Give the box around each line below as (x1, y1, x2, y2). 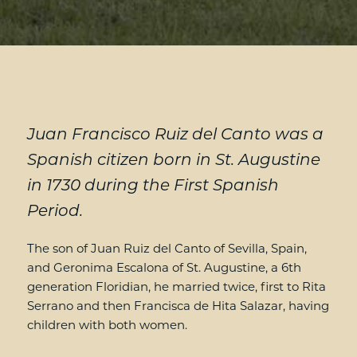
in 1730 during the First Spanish (26, 175, 279, 194)
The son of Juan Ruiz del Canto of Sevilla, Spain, (26, 241, 307, 256)
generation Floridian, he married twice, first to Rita (26, 279, 326, 294)
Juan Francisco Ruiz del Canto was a (26, 124, 324, 143)
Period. (26, 201, 87, 220)
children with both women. (26, 317, 190, 332)
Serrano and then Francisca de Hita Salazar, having (26, 298, 329, 313)
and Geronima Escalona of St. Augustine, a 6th (26, 260, 301, 275)
